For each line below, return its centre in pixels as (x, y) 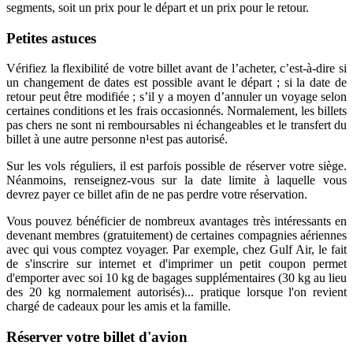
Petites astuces (51, 38)
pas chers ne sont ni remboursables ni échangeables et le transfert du (176, 125)
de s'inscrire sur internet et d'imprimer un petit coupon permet (176, 264)
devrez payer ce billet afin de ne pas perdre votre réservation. (157, 195)
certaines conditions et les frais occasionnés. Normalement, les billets (176, 111)
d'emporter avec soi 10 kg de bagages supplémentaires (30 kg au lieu (176, 278)
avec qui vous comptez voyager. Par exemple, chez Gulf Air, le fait (176, 250)
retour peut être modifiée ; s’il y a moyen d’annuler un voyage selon (176, 97)
